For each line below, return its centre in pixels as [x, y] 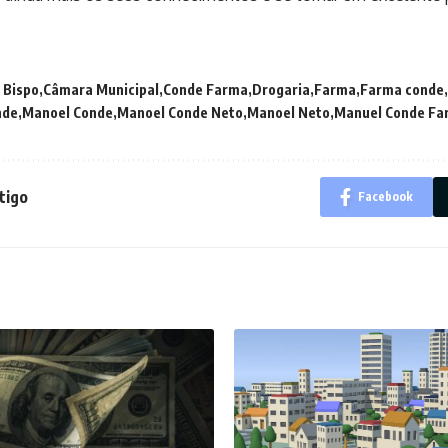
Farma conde [402, 90]
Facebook [385, 197]
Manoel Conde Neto [180, 113]
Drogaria [281, 90]
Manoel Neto [288, 113]
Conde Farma [205, 90]
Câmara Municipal [101, 90]
